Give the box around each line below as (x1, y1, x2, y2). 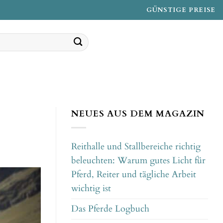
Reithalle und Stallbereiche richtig (71, 141, 201, 153)
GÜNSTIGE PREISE (146, 5, 216, 14)
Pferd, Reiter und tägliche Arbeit (71, 169, 196, 181)
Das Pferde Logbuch (71, 203, 149, 215)
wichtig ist (71, 183, 111, 195)
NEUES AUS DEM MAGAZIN (71, 108, 205, 119)
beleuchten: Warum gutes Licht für (71, 155, 206, 167)
